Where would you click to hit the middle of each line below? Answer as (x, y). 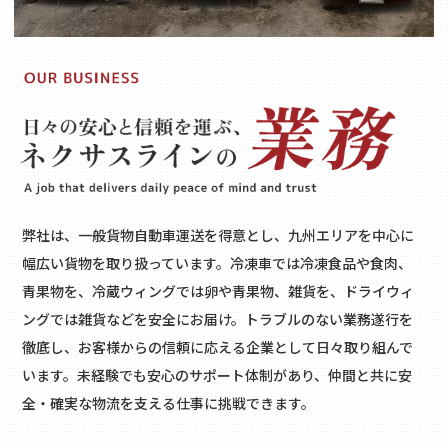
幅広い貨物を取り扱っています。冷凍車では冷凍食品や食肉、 (217, 263)
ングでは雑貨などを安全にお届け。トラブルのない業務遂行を (218, 319)
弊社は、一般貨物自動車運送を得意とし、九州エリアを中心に (218, 235)
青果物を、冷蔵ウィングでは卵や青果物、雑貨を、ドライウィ (218, 291)
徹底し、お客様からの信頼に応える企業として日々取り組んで (218, 347)
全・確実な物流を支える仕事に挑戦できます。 (169, 403)
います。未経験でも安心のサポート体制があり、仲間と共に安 (217, 375)
